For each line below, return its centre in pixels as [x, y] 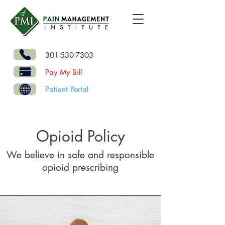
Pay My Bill [64, 72]
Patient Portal [67, 89]
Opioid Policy [80, 136]
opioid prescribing [80, 167]
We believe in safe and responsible [80, 155]
